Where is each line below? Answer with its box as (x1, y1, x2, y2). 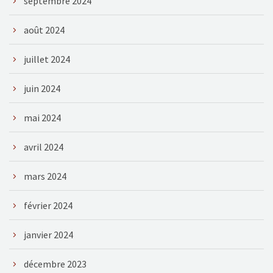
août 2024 (24, 23, 65, 36)
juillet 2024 (24, 52, 70, 65)
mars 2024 (24, 169, 66, 182)
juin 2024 (24, 82, 60, 94)
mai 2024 (24, 111, 61, 124)
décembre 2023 (24, 257, 87, 270)
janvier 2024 (24, 228, 73, 241)
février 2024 (24, 199, 73, 211)
